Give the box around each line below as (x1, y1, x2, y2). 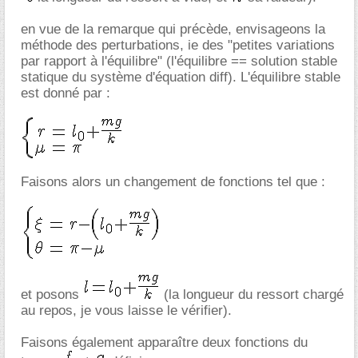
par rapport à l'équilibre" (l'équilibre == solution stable (21, 53, 337, 69)
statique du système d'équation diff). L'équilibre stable (21, 69, 340, 85)
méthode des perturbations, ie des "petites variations (21, 37, 335, 53)
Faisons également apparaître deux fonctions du (21, 334, 308, 350)
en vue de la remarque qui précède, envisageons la (21, 21, 325, 37)
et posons (21, 286, 83, 302)
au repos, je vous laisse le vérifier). (21, 302, 232, 318)
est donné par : (21, 85, 110, 101)
